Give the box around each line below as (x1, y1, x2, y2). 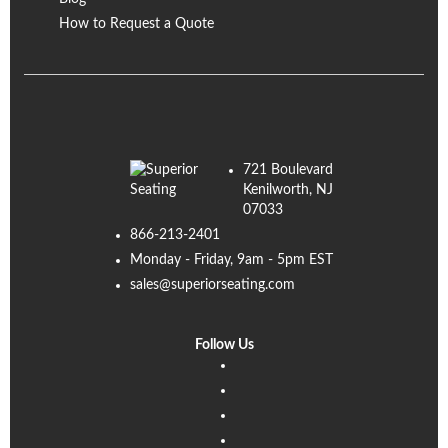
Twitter (233, 432, 277, 446)
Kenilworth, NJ (243, 183, 333, 197)
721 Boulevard (243, 163, 333, 177)
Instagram (233, 407, 295, 421)
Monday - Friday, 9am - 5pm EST (130, 253, 333, 267)
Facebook (233, 382, 293, 396)
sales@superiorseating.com (130, 278, 295, 292)
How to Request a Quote (59, 17, 214, 31)
